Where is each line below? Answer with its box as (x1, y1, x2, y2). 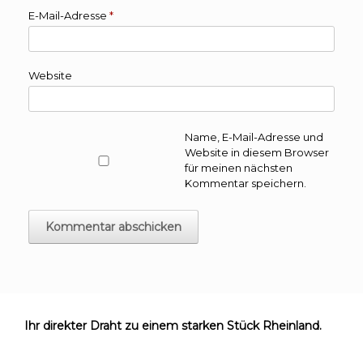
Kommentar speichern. (184, 177, 306, 190)
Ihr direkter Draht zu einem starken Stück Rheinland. (24, 318, 322, 334)
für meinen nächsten (184, 161, 293, 175)
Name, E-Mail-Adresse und (184, 130, 323, 144)
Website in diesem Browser (184, 146, 329, 160)
